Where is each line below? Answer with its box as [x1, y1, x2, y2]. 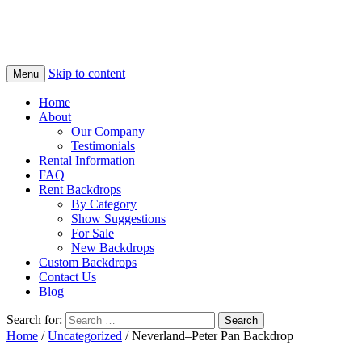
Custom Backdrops [39, 255, 137, 270]
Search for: [6, 313, 62, 327]
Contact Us [39, 270, 96, 284]
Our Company [71, 124, 145, 139]
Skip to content [48, 66, 125, 81]
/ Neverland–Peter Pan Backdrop [122, 329, 293, 343]
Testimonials [71, 139, 135, 154]
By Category [71, 197, 137, 212]
